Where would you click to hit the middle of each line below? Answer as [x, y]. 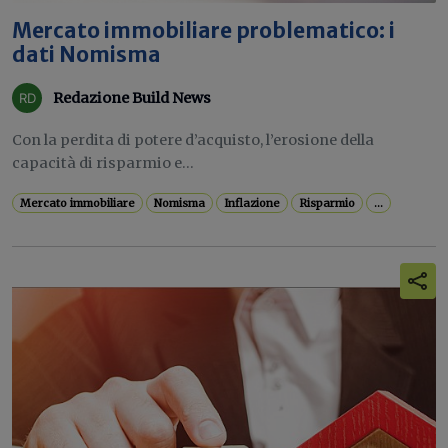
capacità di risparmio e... [103, 163]
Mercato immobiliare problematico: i [203, 31]
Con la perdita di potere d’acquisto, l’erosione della [193, 140]
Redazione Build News [132, 97]
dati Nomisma [86, 55]
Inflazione [252, 203]
